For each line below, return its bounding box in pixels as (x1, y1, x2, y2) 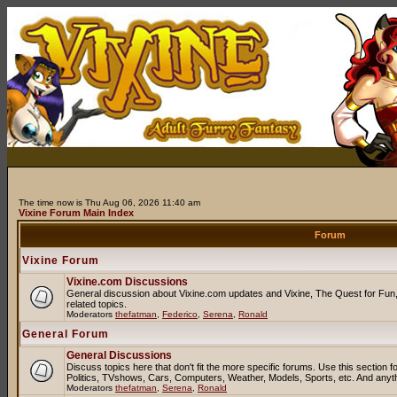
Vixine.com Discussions (66, 276, 188, 288)
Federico (162, 309, 198, 319)
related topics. (66, 299, 127, 309)
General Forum (22, 328, 109, 340)
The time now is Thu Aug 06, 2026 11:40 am (19, 198, 200, 207)
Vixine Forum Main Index (19, 207, 134, 218)
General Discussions (66, 349, 172, 362)
